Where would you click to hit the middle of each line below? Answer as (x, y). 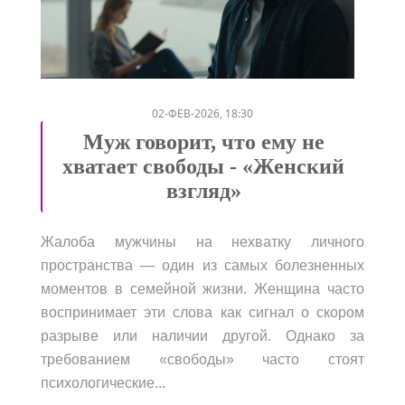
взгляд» (203, 190)
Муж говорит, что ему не (203, 141)
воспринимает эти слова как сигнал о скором (202, 312)
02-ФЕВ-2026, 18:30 (202, 113)
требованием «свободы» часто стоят (202, 359)
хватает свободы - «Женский (203, 166)
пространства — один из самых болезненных (202, 265)
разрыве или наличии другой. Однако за (202, 335)
